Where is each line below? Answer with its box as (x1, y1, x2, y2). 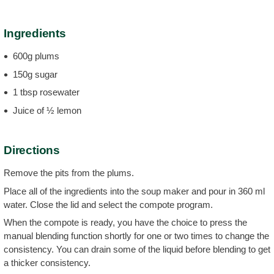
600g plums (13, 51, 59, 61)
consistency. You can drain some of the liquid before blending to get (4, 244, 270, 254)
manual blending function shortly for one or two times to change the (4, 231, 269, 241)
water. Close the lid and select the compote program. (4, 199, 213, 210)
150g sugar (13, 68, 57, 80)
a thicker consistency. (4, 257, 91, 268)
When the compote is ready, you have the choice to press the (4, 217, 247, 228)
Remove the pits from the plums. (4, 168, 134, 178)
